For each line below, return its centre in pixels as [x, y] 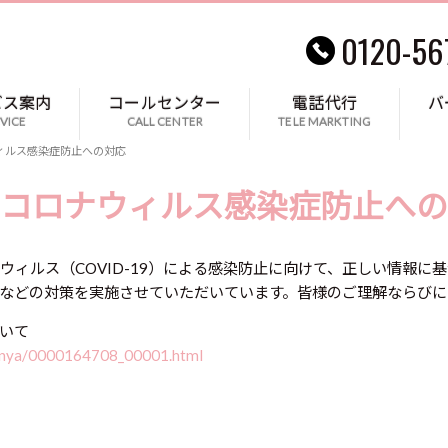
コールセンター [165, 102]
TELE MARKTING [324, 121]
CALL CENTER [164, 121]
